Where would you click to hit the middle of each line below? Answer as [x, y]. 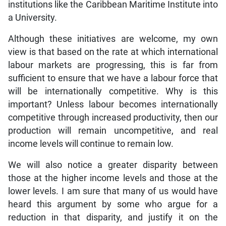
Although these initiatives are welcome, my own [113, 39]
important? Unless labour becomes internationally [113, 105]
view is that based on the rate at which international [113, 52]
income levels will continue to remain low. [91, 144]
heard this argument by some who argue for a [113, 205]
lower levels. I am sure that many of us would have [113, 191]
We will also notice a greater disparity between [113, 165]
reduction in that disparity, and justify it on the [113, 218]
